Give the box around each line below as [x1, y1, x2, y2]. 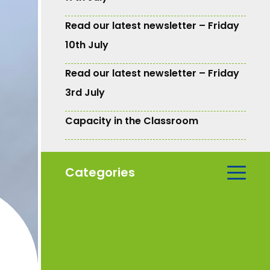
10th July [65, 37, 108, 52]
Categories [65, 164, 135, 181]
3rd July [65, 85, 105, 99]
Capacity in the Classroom [65, 113, 198, 128]
